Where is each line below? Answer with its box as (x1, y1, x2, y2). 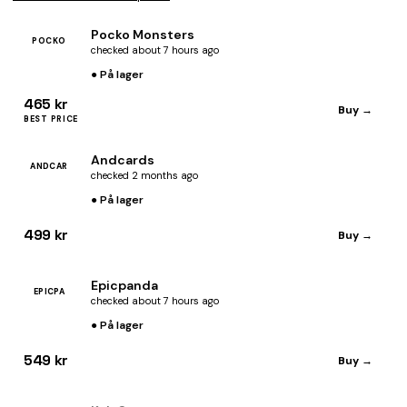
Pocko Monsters (91, 25, 194, 43)
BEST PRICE (24, 114, 79, 125)
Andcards (91, 151, 154, 168)
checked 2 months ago (91, 168, 198, 182)
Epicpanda (91, 276, 158, 293)
